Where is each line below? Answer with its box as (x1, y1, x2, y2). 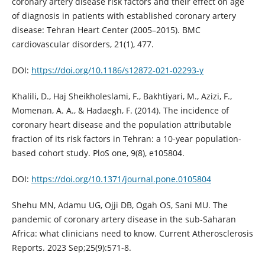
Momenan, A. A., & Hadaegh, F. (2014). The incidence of (11, 104, 229, 116)
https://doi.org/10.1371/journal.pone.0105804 (31, 173, 211, 185)
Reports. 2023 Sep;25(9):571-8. (11, 241, 131, 253)
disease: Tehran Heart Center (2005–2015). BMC (11, 24, 201, 35)
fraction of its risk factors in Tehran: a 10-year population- (11, 132, 241, 144)
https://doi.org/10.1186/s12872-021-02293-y (31, 64, 203, 76)
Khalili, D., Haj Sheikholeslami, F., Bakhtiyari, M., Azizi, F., (11, 90, 232, 102)
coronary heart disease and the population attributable (11, 118, 231, 130)
